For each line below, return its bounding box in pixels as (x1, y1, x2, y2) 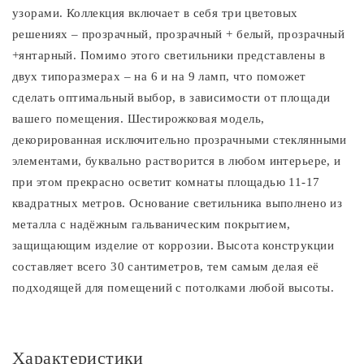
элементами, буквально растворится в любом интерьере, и (12, 154, 341, 167)
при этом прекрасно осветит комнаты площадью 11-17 (12, 175, 320, 188)
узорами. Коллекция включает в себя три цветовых (12, 6, 298, 19)
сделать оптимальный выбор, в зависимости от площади (12, 91, 331, 104)
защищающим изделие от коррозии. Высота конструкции (12, 239, 335, 252)
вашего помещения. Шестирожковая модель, (12, 112, 265, 125)
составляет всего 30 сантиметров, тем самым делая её (12, 260, 319, 273)
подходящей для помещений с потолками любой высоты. (12, 281, 335, 294)
